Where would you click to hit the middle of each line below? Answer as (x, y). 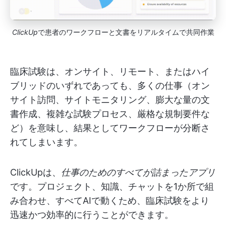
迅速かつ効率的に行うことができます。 (92, 215)
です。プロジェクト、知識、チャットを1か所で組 (112, 186)
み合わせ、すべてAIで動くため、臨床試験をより (110, 201)
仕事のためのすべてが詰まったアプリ (138, 172)
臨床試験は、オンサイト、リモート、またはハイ (110, 71)
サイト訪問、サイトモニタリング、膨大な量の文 (110, 100)
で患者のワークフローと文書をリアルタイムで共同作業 (126, 32)
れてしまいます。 (46, 142)
